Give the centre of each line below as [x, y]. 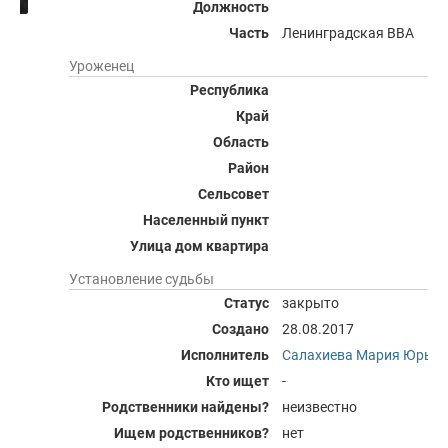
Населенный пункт [206, 220]
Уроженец [101, 66]
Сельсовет [233, 194]
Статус [246, 303]
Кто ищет [237, 381]
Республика [229, 90]
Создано [240, 329]
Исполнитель [225, 355]
